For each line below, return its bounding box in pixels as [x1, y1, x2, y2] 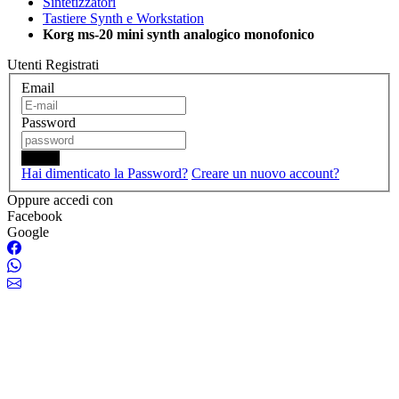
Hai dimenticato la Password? [21, 165, 188, 181]
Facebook [7, 208, 62, 224]
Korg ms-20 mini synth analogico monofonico [43, 27, 314, 42]
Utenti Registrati [7, 57, 99, 72]
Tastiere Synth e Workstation [43, 11, 204, 26]
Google [7, 224, 49, 240]
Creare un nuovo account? [191, 165, 339, 181]
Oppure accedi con [7, 191, 113, 208]
